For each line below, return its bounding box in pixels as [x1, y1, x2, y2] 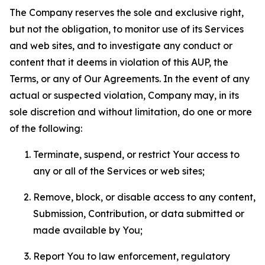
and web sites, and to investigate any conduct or [9, 40, 232, 51]
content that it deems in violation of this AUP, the [9, 56, 228, 68]
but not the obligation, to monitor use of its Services [9, 23, 244, 35]
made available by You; [33, 224, 143, 236]
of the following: [9, 122, 82, 134]
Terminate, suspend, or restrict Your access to [33, 148, 240, 160]
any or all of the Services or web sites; [33, 165, 205, 177]
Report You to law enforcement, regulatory [33, 250, 230, 262]
